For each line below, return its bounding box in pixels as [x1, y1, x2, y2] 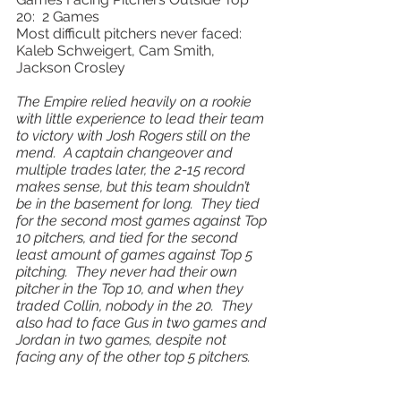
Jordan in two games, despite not [16, 331, 230, 348]
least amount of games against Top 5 [16, 246, 256, 263]
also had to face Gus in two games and [16, 314, 270, 331]
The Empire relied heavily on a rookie [16, 93, 255, 110]
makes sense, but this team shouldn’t [16, 178, 253, 195]
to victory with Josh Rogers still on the [16, 127, 254, 144]
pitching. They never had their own [16, 263, 241, 280]
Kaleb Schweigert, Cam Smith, [16, 42, 218, 59]
